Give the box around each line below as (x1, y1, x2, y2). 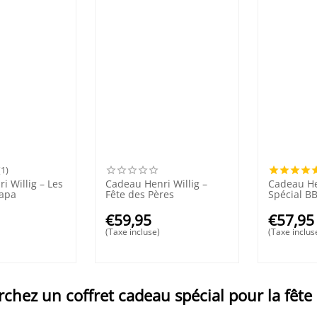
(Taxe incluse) (105, 225, 161, 238)
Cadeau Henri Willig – (105, 176, 208, 190)
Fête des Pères (105, 187, 175, 201)
